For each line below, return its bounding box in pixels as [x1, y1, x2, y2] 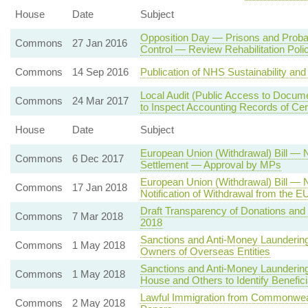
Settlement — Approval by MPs [140, 159, 281, 170]
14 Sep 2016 [71, 66, 129, 78]
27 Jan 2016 [71, 37, 127, 49]
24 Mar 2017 [71, 95, 129, 107]
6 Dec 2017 [71, 153, 124, 164]
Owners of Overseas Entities [140, 245, 270, 257]
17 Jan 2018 [71, 181, 127, 193]
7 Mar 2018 [71, 210, 123, 222]
